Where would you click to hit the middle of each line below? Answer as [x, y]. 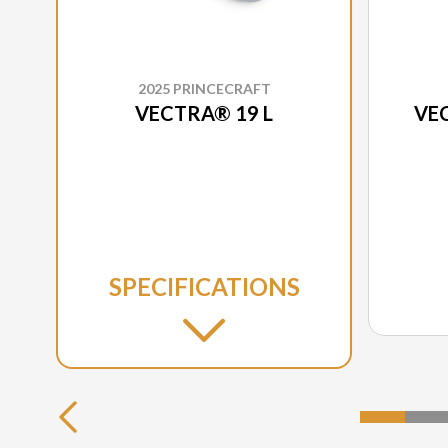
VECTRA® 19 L [204, 112]
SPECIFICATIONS [204, 286]
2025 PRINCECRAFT [204, 88]
